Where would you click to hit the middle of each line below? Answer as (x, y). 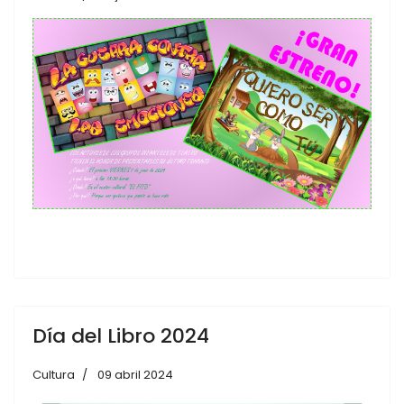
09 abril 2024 (135, 374)
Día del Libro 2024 (121, 335)
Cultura (54, 374)
